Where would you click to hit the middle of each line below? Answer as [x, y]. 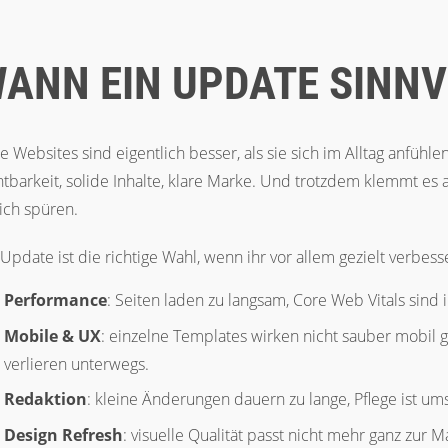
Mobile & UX [52, 335]
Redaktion [45, 399]
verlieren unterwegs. [76, 363]
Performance [55, 300]
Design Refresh [63, 434]
